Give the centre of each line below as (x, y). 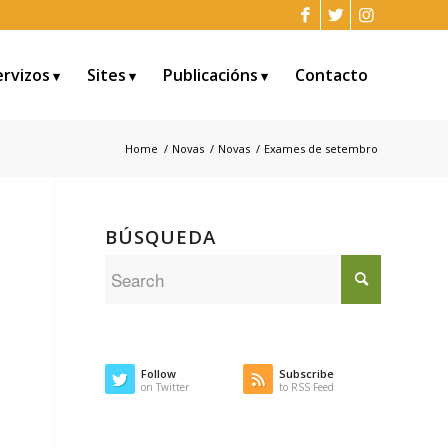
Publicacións (210, 75)
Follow (159, 373)
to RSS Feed (307, 387)
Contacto (331, 75)
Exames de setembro (321, 148)
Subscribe (307, 373)
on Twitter (165, 387)
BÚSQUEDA (161, 236)
